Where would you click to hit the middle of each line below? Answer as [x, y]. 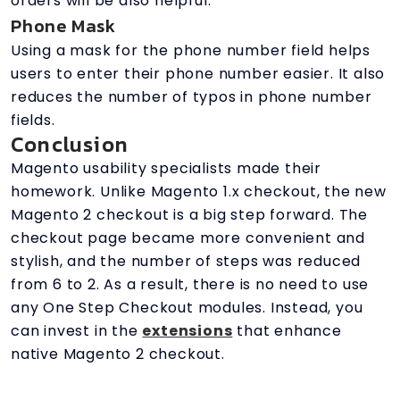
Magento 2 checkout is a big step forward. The [189, 214]
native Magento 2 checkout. [118, 354]
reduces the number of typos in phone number [192, 96]
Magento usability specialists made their [166, 168]
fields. [33, 120]
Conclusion [70, 144]
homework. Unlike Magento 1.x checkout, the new [199, 191]
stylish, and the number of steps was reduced [186, 261]
